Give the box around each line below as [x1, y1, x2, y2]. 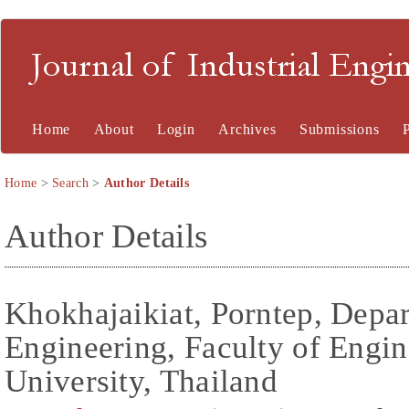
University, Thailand [5, 362, 278, 398]
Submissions [299, 121, 380, 137]
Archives [218, 121, 277, 137]
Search [52, 176, 89, 190]
